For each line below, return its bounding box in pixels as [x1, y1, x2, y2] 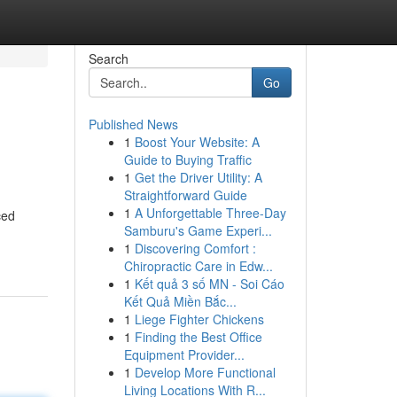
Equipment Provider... [123, 346, 245, 363]
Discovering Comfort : [134, 239, 256, 257]
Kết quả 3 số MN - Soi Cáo [134, 275, 284, 292]
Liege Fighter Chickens [134, 310, 264, 328]
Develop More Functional [134, 363, 276, 381]
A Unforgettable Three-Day [134, 204, 286, 222]
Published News [88, 115, 178, 133]
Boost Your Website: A [134, 133, 260, 151]
